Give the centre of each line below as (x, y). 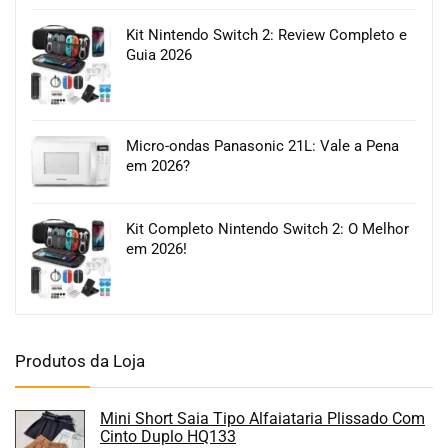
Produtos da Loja (80, 360)
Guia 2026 (159, 54)
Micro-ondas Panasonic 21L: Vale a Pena (262, 145)
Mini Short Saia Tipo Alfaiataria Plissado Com (262, 418)
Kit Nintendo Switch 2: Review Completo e (266, 34)
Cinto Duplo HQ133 (168, 436)
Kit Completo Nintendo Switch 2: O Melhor (267, 228)
